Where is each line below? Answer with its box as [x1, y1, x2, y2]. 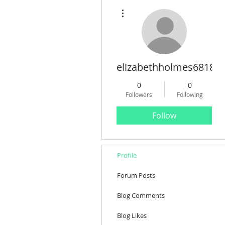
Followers [126, 90, 152, 98]
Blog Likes [117, 211, 147, 220]
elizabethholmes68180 [117, 60, 220, 74]
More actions [128, 4, 158, 9]
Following [176, 90, 203, 98]
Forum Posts [117, 171, 155, 180]
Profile [117, 151, 137, 160]
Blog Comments [117, 191, 165, 200]
